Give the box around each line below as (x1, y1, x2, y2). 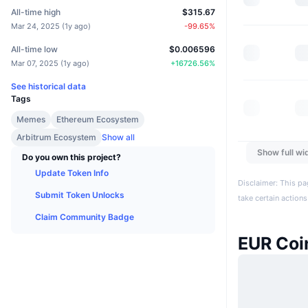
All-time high (11, 6, 60, 17)
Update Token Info (35, 167, 109, 178)
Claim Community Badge (35, 211, 134, 222)
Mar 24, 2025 (11, 21, 60, 31)
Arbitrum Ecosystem (16, 131, 96, 142)
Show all (102, 131, 135, 142)
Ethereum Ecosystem (56, 113, 139, 124)
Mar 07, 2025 (11, 58, 58, 68)
